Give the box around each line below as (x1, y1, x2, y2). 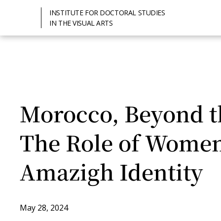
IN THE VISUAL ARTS (49, 18, 113, 28)
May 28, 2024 (20, 202, 68, 213)
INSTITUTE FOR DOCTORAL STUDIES (49, 8, 165, 17)
